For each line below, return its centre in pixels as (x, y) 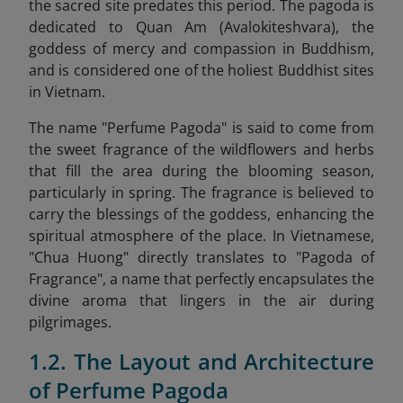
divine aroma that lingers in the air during (201, 300)
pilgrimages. (70, 322)
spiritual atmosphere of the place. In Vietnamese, (201, 236)
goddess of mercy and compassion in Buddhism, (201, 49)
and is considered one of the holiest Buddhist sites (201, 70)
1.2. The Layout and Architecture (201, 361)
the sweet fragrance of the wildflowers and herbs (201, 149)
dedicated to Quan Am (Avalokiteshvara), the (201, 27)
